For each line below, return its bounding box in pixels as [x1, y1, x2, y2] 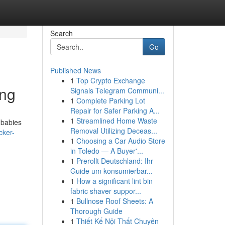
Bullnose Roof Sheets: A [76, 196, 153, 206]
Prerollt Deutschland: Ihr [76, 156, 153, 166]
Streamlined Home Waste [76, 116, 157, 126]
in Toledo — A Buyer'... [70, 146, 143, 156]
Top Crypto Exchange [76, 75, 145, 85]
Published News [50, 65, 101, 75]
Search [50, 28, 73, 38]
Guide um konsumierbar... [70, 166, 153, 176]
